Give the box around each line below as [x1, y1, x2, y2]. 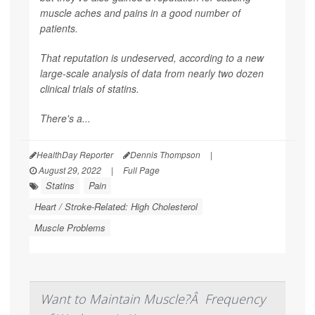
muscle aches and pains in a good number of [40, 5, 240, 20]
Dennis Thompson [130, 148, 200, 160]
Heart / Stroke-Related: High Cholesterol [34, 199, 198, 213]
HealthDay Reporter [37, 148, 113, 160]
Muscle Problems [34, 220, 105, 234]
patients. [40, 20, 78, 35]
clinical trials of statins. [40, 81, 139, 96]
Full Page [123, 163, 160, 176]
